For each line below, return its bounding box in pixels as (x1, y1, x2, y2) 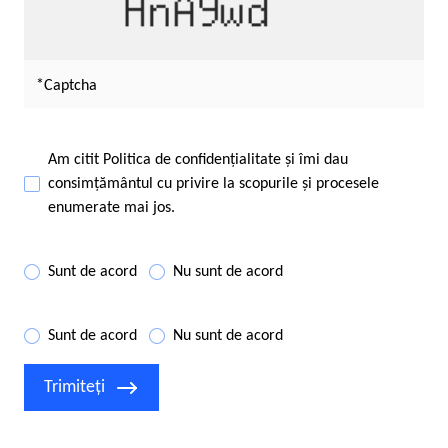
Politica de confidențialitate (103, 152, 285, 169)
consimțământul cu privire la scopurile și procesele (48, 176, 379, 193)
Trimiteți (44, 378, 105, 398)
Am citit (48, 152, 103, 169)
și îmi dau (285, 152, 348, 169)
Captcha (44, 78, 97, 95)
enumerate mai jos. (48, 200, 175, 217)
